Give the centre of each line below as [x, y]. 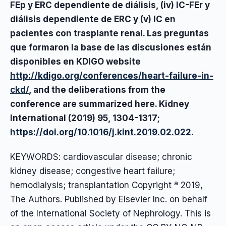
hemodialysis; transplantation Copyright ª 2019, [106, 185]
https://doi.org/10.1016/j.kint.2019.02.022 [101, 132]
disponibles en [43, 62]
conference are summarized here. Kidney [100, 104]
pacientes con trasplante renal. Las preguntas [109, 34]
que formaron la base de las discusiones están [111, 48]
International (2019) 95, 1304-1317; [85, 118]
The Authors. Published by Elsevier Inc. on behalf [109, 199]
